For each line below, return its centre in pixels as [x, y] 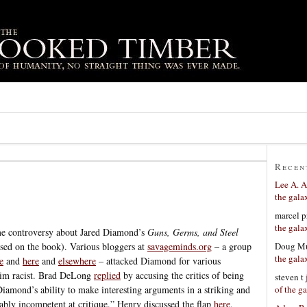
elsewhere [77, 260]
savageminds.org [180, 246]
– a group [232, 246]
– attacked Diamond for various [158, 260]
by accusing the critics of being [182, 275]
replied [107, 275]
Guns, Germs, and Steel [193, 232]
